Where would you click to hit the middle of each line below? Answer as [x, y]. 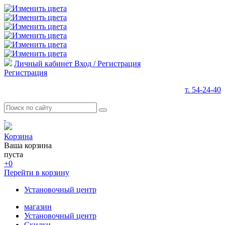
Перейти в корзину [37, 173]
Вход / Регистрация [107, 64]
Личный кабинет [43, 64]
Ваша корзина [28, 145]
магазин [38, 207]
